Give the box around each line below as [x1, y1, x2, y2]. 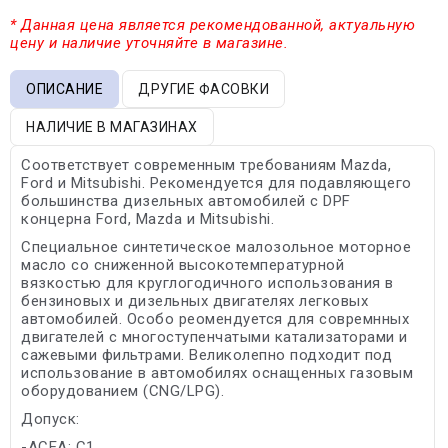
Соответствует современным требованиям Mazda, [21, 155, 391, 174]
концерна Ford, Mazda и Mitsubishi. [21, 209, 274, 228]
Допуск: [21, 409, 80, 428]
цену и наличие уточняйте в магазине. [10, 33, 288, 52]
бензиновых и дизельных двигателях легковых [21, 291, 368, 310]
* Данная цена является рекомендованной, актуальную [10, 15, 415, 34]
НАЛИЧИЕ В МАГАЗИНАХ [26, 118, 198, 135]
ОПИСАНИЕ [26, 80, 103, 97]
